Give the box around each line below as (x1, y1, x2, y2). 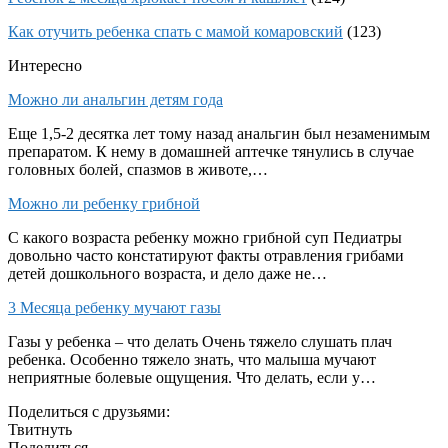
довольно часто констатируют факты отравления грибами (8, 246, 404, 264)
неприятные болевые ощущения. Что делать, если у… (8, 368, 376, 386)
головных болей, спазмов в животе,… (8, 160, 268, 178)
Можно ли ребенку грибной (8, 194, 200, 212)
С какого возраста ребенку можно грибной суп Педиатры (8, 228, 402, 246)
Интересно (8, 56, 82, 74)
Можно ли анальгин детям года (8, 90, 223, 108)
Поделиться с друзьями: (8, 402, 170, 420)
